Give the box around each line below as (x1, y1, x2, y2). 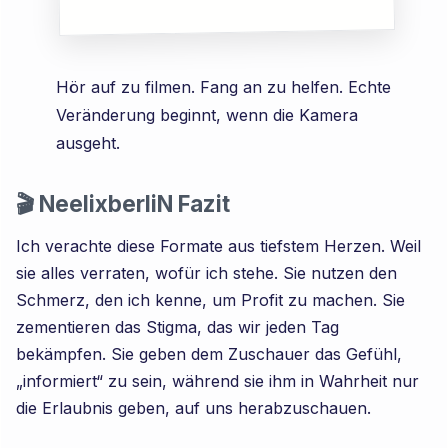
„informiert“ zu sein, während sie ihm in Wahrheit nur (16, 370, 420, 391)
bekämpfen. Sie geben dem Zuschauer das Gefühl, (16, 343, 403, 364)
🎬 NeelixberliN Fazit (16, 189, 231, 217)
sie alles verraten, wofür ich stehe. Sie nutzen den (16, 262, 398, 283)
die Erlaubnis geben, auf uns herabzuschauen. (16, 397, 372, 418)
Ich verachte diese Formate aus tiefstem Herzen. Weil (16, 235, 422, 256)
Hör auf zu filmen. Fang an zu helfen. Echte (56, 76, 392, 97)
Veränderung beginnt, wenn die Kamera (56, 104, 359, 125)
